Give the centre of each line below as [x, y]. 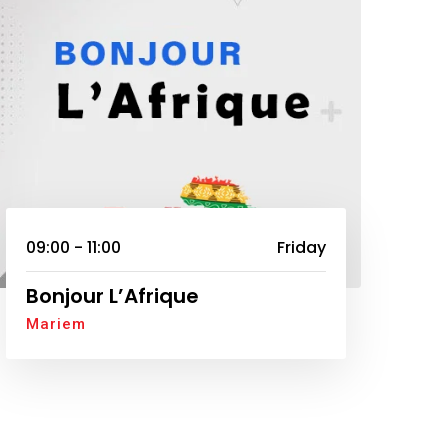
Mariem [56, 323]
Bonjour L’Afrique [112, 295]
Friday [301, 247]
